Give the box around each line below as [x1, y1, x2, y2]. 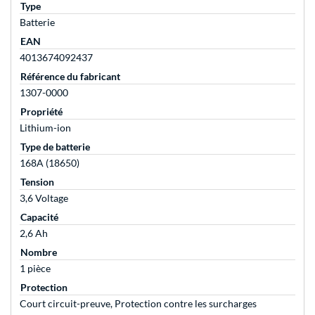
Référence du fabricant [20, 70, 120, 83]
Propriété [20, 105, 63, 118]
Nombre [20, 246, 57, 259]
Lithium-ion [20, 122, 71, 134]
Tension [20, 176, 54, 188]
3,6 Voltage [20, 192, 68, 205]
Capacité [20, 211, 58, 224]
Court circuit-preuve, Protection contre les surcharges [20, 297, 257, 310]
